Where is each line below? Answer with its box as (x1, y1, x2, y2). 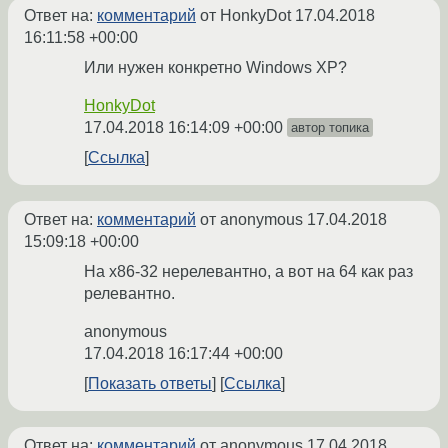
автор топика (291, 120, 369, 136)
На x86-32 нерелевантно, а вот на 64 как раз (84, 263, 413, 281)
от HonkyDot (196, 7, 295, 25)
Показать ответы (88, 375, 212, 393)
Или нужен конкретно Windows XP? (84, 59, 347, 77)
